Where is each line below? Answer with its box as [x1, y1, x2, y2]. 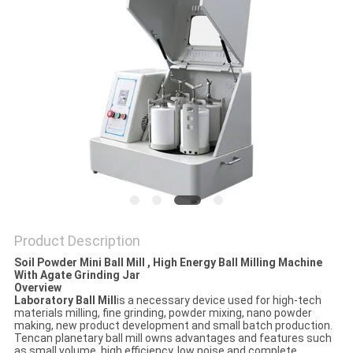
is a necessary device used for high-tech [116, 294, 321, 307]
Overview [13, 281, 61, 295]
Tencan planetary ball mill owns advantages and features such [13, 332, 332, 345]
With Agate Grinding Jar [13, 269, 140, 282]
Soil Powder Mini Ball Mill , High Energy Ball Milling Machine [13, 256, 322, 269]
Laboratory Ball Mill [13, 294, 117, 307]
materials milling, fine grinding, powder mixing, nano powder [13, 307, 312, 320]
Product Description [13, 232, 140, 250]
